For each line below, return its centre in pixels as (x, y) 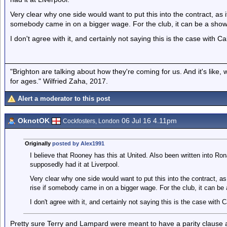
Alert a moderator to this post (64, 99)
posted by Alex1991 (78, 143)
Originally (38, 143)
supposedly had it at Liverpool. (74, 164)
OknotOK (34, 121)
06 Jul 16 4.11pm (148, 121)
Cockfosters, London (91, 121)
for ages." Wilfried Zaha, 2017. (59, 81)
